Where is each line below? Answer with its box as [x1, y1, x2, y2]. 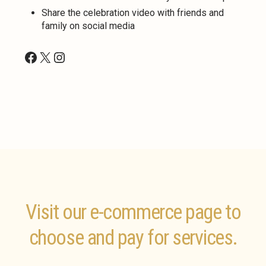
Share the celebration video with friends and [42, 7, 224, 18]
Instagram [52, 48, 118, 65]
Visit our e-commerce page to [25, 200, 241, 225]
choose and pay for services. [28, 226, 237, 251]
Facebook [23, 48, 85, 65]
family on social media [42, 20, 135, 31]
